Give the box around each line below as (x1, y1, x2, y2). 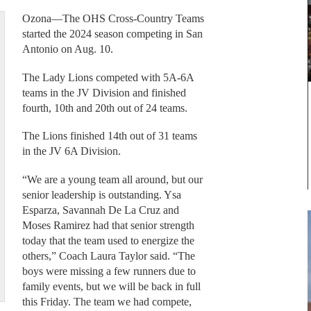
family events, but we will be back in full (22, 280, 201, 292)
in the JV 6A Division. (22, 145, 121, 158)
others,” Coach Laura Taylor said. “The (22, 249, 195, 262)
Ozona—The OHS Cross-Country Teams (22, 12, 204, 25)
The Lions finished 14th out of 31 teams (22, 130, 197, 142)
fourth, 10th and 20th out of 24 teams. (22, 101, 187, 114)
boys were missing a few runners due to (22, 264, 196, 277)
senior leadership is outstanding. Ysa (22, 188, 181, 201)
